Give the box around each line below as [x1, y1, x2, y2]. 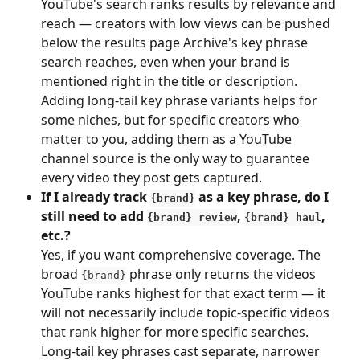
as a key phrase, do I [195, 187, 332, 206]
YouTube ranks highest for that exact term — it [41, 284, 329, 302]
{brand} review [147, 211, 237, 223]
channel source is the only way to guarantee [41, 149, 313, 167]
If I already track [41, 187, 150, 206]
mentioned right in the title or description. [41, 72, 301, 90]
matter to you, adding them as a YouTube [41, 129, 295, 148]
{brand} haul [244, 211, 321, 223]
